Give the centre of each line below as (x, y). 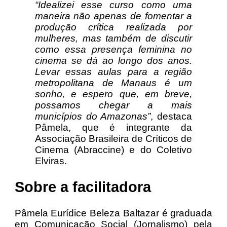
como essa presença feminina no (113, 50)
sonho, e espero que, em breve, (113, 94)
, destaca (172, 117)
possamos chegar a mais (113, 105)
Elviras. (52, 161)
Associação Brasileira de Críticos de (113, 139)
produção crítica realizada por (113, 27)
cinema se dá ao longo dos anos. (113, 61)
